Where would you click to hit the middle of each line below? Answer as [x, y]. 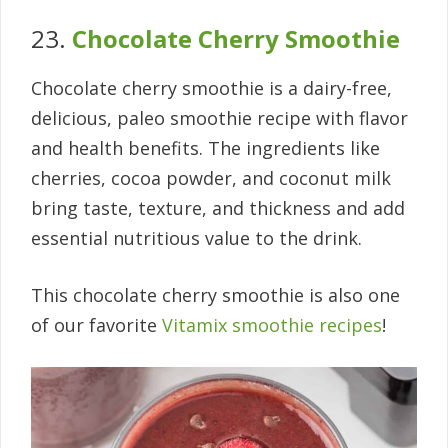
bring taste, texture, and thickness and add [218, 208]
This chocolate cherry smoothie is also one [215, 295]
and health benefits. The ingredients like [205, 148]
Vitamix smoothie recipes [269, 325]
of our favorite [94, 325]
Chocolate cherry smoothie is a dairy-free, [211, 88]
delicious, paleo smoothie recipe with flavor [219, 118]
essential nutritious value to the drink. [196, 238]
